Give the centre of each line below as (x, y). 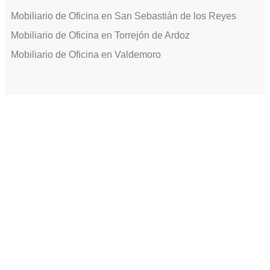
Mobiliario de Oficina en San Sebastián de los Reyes (124, 16)
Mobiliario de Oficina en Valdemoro (86, 54)
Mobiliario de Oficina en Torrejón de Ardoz (100, 35)
